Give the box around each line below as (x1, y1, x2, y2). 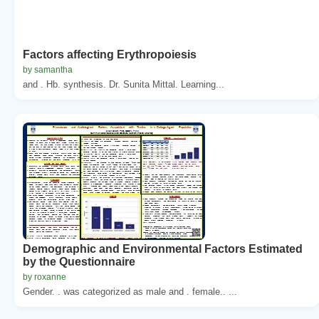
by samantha (23, 64, 73, 75)
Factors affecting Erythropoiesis (23, 48, 197, 61)
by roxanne (23, 271, 66, 282)
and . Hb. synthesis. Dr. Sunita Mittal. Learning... (23, 78, 224, 90)
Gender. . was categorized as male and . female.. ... (23, 286, 237, 297)
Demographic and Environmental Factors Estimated (23, 242, 303, 255)
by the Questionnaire (23, 255, 135, 268)
